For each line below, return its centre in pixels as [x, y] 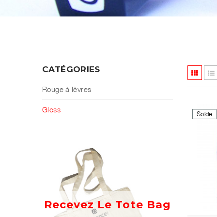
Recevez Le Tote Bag [108, 205]
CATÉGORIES [71, 69]
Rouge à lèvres [67, 89]
